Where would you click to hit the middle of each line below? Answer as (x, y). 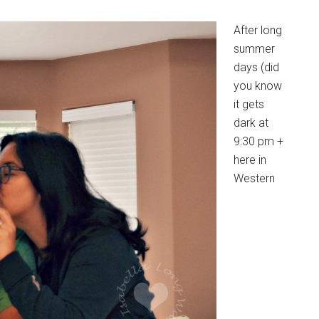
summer (254, 49)
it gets (249, 104)
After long (258, 30)
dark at (251, 123)
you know (258, 86)
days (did (256, 67)
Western (254, 178)
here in (250, 160)
